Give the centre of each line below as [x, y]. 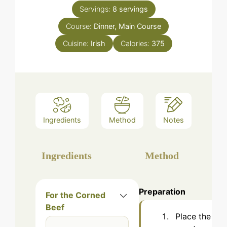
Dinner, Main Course [127, 26]
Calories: [136, 44]
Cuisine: [77, 44]
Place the [193, 216]
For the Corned [75, 195]
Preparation [162, 191]
